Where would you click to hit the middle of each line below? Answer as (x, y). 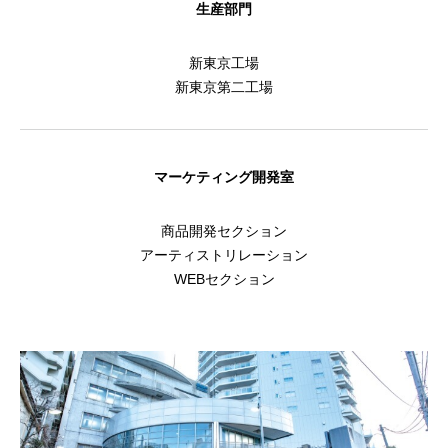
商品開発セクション (224, 231)
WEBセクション (224, 279)
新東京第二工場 (224, 87)
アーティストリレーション (224, 255)
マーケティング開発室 (224, 177)
